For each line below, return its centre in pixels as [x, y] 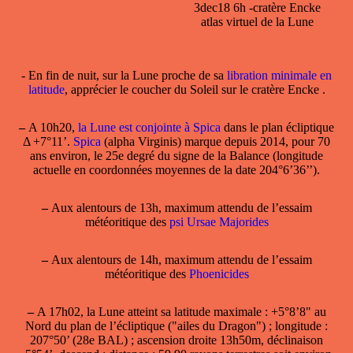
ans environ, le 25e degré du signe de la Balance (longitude [176, 155]
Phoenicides [219, 273]
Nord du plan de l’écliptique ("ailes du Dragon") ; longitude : [176, 325]
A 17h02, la [66, 311]
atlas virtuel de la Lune [257, 21]
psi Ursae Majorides [219, 221]
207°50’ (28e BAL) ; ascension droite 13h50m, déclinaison [176, 340]
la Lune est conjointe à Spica [149, 127]
